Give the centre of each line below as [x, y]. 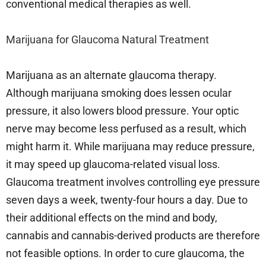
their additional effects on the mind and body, [112, 218]
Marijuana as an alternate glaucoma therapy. [111, 75]
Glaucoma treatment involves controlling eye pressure [133, 182]
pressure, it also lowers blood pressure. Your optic [122, 111]
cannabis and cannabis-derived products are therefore [133, 236]
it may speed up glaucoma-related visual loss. [113, 164]
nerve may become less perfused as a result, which [126, 129]
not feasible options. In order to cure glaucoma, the [125, 254]
